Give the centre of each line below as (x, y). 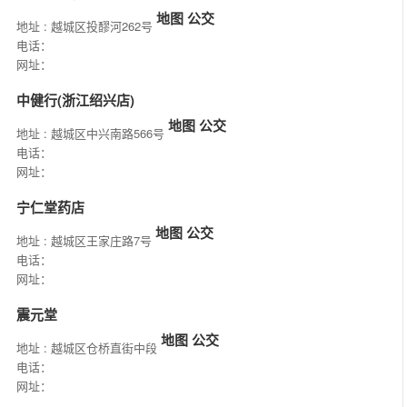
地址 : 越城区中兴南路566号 (92, 134)
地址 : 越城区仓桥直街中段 (89, 348)
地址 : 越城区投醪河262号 (86, 26)
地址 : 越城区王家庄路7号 (86, 241)
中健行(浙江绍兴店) (75, 100)
